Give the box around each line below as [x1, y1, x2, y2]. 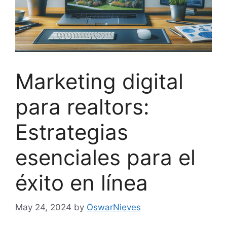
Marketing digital [15, 68, 183, 94]
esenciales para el [15, 144, 196, 170]
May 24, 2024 [15, 202, 71, 213]
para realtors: [15, 93, 149, 120]
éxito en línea [15, 169, 148, 196]
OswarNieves [87, 202, 141, 213]
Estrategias [15, 119, 128, 145]
